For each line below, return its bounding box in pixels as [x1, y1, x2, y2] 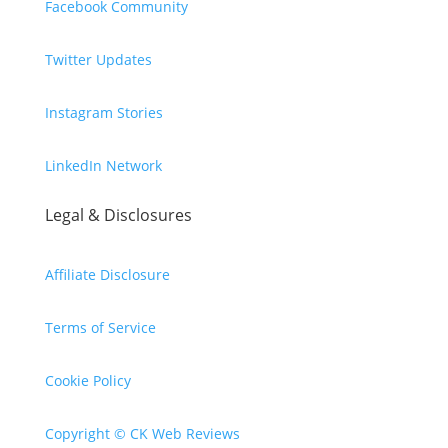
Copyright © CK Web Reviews [44, 424, 240, 444]
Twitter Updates [44, 50, 152, 70]
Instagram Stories [44, 103, 163, 123]
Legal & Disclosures [44, 204, 192, 227]
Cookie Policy [44, 371, 131, 391]
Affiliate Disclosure [44, 265, 170, 285]
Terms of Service [44, 318, 156, 338]
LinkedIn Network [44, 156, 162, 176]
